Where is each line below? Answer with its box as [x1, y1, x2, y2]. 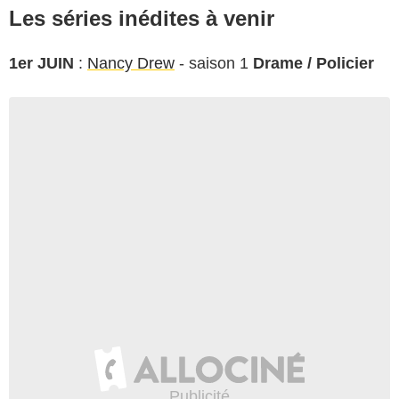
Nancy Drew [87, 53, 175, 72]
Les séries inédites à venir [9, 5, 274, 30]
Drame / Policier [253, 53, 374, 72]
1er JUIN [9, 53, 74, 72]
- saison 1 [175, 53, 253, 72]
